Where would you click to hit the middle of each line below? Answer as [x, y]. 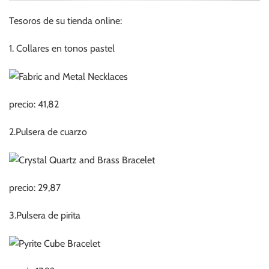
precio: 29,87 [35, 188]
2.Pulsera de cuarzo [48, 132]
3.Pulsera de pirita [45, 216]
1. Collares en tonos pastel [62, 48]
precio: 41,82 [34, 104]
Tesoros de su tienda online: [65, 20]
